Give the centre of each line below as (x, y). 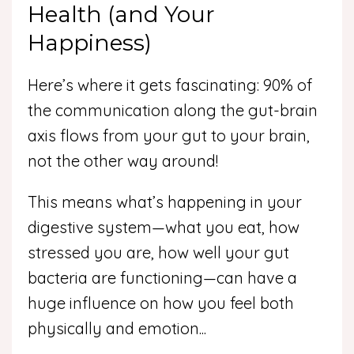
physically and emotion (113, 328)
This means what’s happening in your (165, 201)
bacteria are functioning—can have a (162, 277)
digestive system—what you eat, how (164, 227)
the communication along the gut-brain (173, 110)
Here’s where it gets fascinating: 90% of (170, 85)
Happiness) (90, 42)
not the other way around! (123, 160)
